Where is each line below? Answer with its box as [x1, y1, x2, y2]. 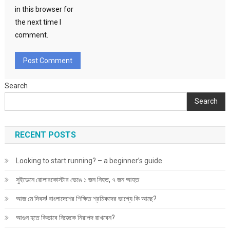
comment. [14, 30, 48, 39]
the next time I [14, 17, 61, 26]
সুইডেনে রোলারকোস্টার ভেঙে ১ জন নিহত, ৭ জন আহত [15, 175, 139, 184]
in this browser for [14, 5, 73, 13]
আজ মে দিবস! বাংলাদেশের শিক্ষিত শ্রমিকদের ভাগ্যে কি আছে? [15, 194, 157, 203]
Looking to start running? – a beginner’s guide [15, 156, 162, 165]
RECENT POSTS [14, 129, 76, 140]
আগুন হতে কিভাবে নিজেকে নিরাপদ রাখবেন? [15, 213, 115, 222]
